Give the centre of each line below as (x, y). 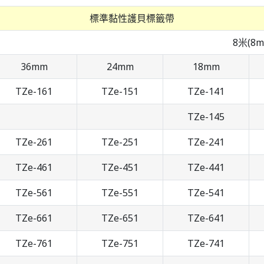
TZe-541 (206, 193)
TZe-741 (206, 244)
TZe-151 (120, 92)
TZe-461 (34, 168)
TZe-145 (206, 117)
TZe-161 (34, 92)
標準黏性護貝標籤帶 (132, 19)
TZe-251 (120, 142)
